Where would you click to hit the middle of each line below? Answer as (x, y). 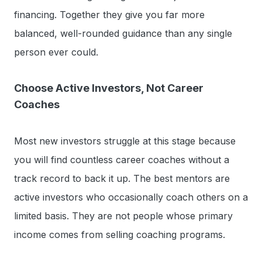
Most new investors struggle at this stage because (125, 141)
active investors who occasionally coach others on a (131, 197)
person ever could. (56, 52)
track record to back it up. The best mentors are (122, 178)
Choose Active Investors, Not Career (109, 88)
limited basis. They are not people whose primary (123, 216)
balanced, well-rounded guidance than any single (123, 33)
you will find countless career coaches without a (122, 159)
